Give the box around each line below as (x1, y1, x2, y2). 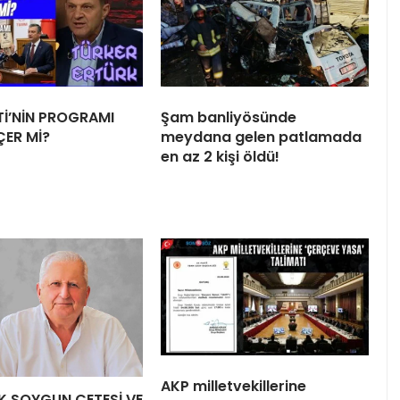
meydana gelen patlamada (161, 126, 362, 147)
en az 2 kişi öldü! (161, 146, 279, 167)
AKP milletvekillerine (161, 375, 306, 396)
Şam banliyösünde (161, 106, 296, 128)
